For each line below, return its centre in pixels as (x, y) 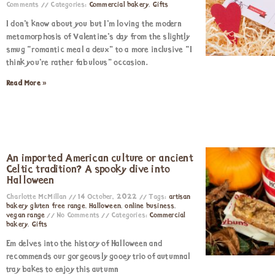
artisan (180, 197)
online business (150, 206)
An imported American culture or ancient (100, 159)
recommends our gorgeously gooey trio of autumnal (99, 257)
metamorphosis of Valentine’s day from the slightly (98, 37)
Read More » (27, 83)
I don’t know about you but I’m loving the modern (94, 24)
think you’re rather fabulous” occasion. (77, 63)
